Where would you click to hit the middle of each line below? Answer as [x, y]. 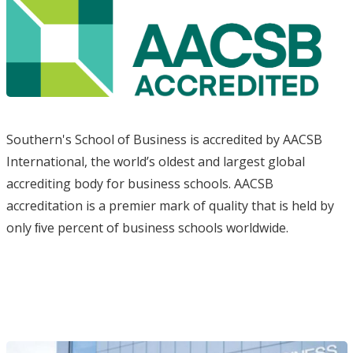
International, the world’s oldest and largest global [155, 161]
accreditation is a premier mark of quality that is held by [170, 205]
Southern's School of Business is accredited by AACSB [164, 139]
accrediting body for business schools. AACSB [139, 183]
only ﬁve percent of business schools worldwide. [147, 227]
